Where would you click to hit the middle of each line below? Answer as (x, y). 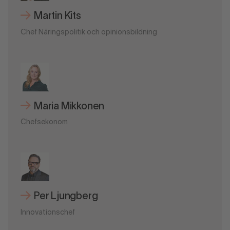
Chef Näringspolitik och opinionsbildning (89, 32)
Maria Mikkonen (69, 107)
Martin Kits (57, 16)
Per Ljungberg (66, 197)
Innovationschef (48, 213)
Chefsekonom (44, 123)
